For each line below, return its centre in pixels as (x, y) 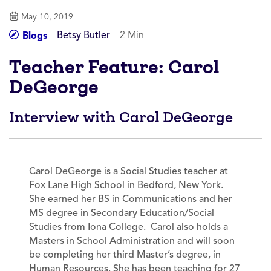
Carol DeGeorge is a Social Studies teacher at (129, 171)
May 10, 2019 (47, 16)
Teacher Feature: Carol (114, 67)
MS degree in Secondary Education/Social (122, 213)
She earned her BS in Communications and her (131, 199)
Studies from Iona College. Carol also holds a (129, 227)
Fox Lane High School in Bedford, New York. (126, 185)
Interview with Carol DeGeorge (121, 117)
